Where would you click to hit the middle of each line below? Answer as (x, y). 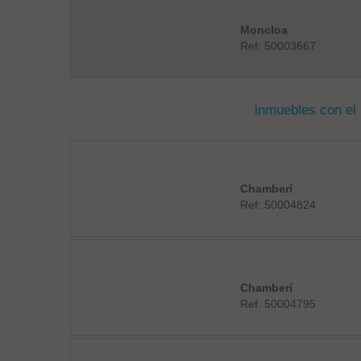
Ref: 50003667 (278, 46)
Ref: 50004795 (278, 304)
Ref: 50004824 (278, 205)
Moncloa (263, 30)
